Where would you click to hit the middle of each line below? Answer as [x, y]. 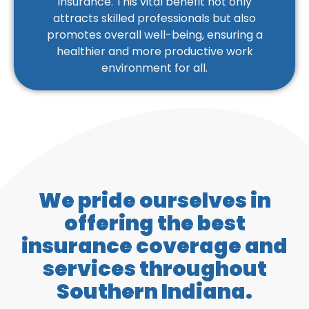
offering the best [154, 223]
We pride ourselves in [154, 201]
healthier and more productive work [154, 51]
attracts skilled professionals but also [154, 18]
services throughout [154, 269]
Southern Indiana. [154, 292]
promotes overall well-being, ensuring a [154, 35]
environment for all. [154, 68]
